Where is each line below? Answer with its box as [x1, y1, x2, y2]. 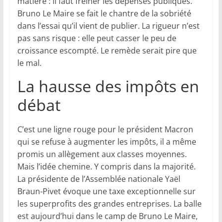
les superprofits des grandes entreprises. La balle [17, 198, 202, 210]
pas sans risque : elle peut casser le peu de [17, 33, 176, 44]
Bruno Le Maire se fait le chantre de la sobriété [17, 8, 191, 19]
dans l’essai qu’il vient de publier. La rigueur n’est [17, 20, 200, 32]
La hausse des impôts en [17, 75, 199, 97]
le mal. [17, 57, 42, 69]
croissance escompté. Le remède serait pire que [17, 45, 197, 56]
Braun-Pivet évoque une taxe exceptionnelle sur [17, 186, 196, 197]
